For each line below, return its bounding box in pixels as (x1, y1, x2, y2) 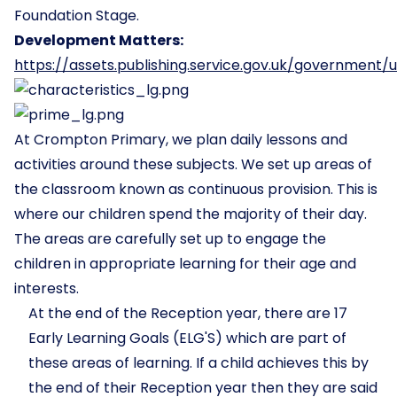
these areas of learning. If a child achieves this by (28, 353, 369, 373)
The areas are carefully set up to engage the (14, 229, 326, 249)
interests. (14, 278, 79, 299)
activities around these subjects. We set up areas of (14, 154, 372, 175)
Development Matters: (14, 30, 183, 51)
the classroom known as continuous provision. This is (14, 179, 378, 199)
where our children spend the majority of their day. (14, 204, 367, 224)
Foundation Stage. (14, 5, 139, 26)
